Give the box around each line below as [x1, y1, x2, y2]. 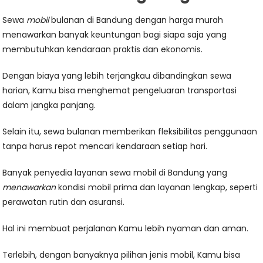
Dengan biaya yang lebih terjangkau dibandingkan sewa [2, 70, 232, 82]
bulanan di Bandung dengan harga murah [49, 14, 224, 26]
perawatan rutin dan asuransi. [2, 196, 125, 208]
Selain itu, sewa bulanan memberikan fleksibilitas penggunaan [2, 126, 258, 138]
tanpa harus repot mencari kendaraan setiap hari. [2, 140, 208, 153]
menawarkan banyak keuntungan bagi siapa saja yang [2, 29, 227, 41]
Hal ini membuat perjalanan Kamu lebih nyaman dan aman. [2, 222, 249, 235]
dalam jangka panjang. [2, 99, 96, 112]
